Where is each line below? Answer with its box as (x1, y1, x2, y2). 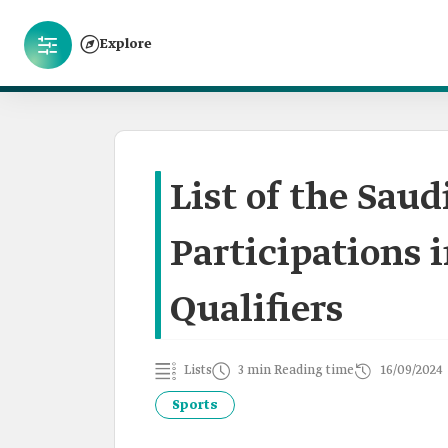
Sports (172, 396, 218, 414)
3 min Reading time (238, 362, 354, 379)
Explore (100, 35, 152, 53)
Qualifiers (170, 287, 343, 335)
